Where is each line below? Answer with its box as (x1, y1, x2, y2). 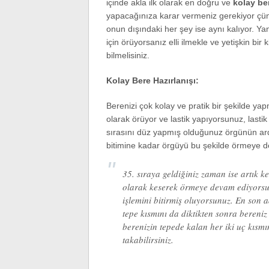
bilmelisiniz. (106, 50, 150, 60)
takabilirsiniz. (122, 234, 174, 246)
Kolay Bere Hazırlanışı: (106, 76, 199, 85)
